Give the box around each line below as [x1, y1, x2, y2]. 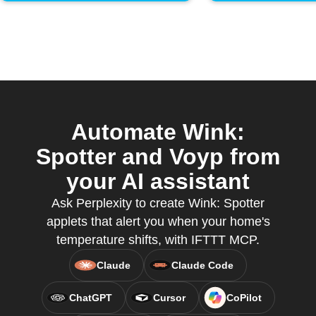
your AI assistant [66, 169, 250, 194]
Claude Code [171, 260, 233, 271]
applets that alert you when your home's [46, 214, 270, 229]
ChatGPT [68, 292, 112, 303]
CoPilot [226, 292, 262, 303]
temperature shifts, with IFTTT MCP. [56, 233, 260, 247]
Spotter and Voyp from [36, 144, 280, 169]
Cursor [152, 292, 186, 303]
